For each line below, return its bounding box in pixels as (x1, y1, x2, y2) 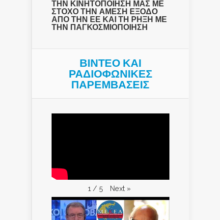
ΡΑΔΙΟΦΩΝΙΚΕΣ (68, 67, 152, 80)
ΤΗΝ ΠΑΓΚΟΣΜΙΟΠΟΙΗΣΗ (52, 22, 148, 32)
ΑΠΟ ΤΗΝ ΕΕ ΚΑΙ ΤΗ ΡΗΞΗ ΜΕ (52, 14, 167, 24)
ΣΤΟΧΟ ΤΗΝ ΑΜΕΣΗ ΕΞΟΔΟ (52, 6, 158, 16)
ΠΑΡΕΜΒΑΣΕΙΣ (71, 78, 149, 91)
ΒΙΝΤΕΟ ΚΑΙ (79, 56, 141, 69)
